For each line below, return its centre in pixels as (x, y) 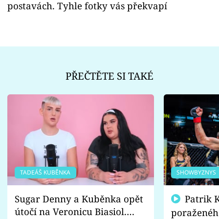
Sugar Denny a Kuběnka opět (79, 198)
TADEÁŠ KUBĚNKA (45, 173)
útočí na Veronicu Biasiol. (71, 211)
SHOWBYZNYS (197, 173)
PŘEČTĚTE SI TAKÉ (109, 76)
